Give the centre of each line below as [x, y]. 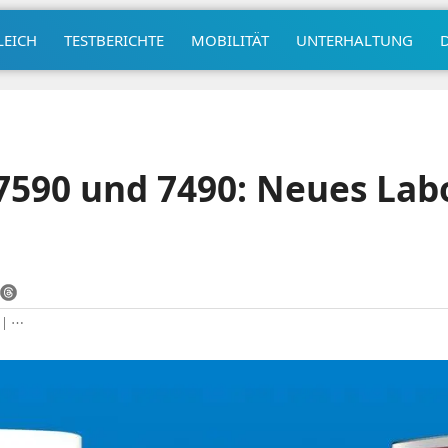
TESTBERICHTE [113, 39]
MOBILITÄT [229, 39]
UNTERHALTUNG [354, 39]
